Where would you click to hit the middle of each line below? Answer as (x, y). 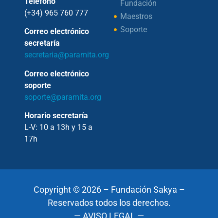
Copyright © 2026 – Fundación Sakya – (109, 190)
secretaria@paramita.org (67, 55)
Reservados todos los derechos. (109, 203)
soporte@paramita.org (63, 97)
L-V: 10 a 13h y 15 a (58, 127)
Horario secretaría (56, 116)
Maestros (136, 16)
